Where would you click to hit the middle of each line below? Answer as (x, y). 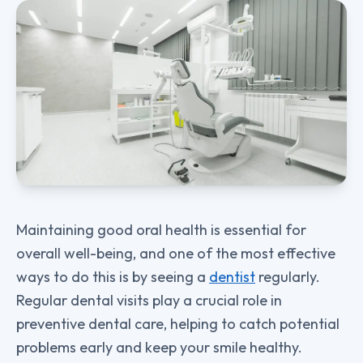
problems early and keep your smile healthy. (159, 348)
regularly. (288, 277)
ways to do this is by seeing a (113, 277)
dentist (232, 277)
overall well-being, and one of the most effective (176, 254)
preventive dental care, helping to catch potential (178, 324)
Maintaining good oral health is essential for (161, 230)
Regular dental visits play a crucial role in (149, 301)
